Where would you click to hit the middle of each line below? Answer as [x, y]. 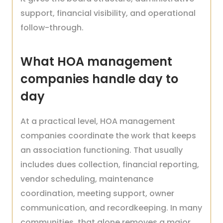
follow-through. [52, 28]
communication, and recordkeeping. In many [111, 208]
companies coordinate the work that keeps [108, 136]
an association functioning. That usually [102, 150]
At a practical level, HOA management [98, 121]
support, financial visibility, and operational [108, 13]
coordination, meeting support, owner [97, 193]
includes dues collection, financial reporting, [110, 165]
